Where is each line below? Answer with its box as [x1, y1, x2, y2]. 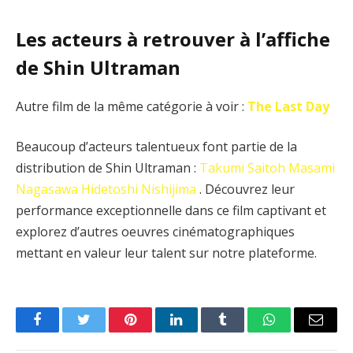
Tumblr [221, 324, 264, 339]
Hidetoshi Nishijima [81, 180, 196, 199]
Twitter [82, 324, 124, 339]
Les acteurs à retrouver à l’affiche [16, 25, 330, 52]
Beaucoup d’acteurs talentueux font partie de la [16, 138, 297, 156]
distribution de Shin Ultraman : [16, 159, 199, 177]
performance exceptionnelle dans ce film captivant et [16, 202, 326, 220]
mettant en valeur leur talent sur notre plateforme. [16, 244, 317, 262]
